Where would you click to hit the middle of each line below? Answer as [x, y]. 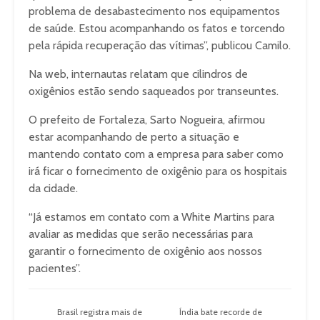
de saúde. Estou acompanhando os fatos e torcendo [157, 28]
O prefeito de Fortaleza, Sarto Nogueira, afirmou [147, 120]
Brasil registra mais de [100, 312]
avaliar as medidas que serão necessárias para [141, 234]
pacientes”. [55, 268]
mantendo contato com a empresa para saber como [156, 154]
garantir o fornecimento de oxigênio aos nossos [145, 251]
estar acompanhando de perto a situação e [134, 137]
